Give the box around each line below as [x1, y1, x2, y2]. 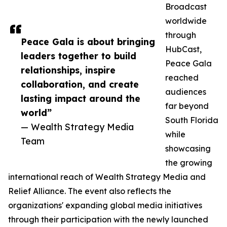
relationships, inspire [21, 64, 116, 76]
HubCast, [165, 44, 202, 55]
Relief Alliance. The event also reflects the [8, 186, 171, 197]
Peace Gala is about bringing [21, 36, 155, 48]
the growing [165, 158, 212, 168]
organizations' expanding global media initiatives [8, 200, 202, 211]
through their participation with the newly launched [8, 214, 208, 225]
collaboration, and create [21, 79, 139, 90]
